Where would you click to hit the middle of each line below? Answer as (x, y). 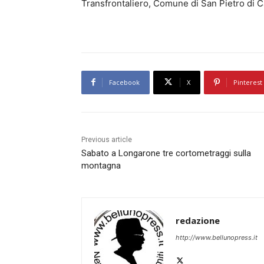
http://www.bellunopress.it (217, 237)
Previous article (107, 139)
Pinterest (248, 82)
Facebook (124, 82)
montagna (101, 165)
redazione (198, 220)
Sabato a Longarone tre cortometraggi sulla (166, 153)
